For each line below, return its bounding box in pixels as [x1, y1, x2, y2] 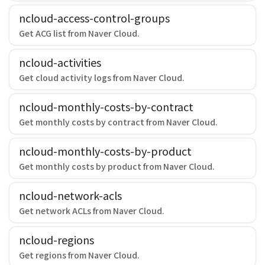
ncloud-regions [19, 232, 94, 247]
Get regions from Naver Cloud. [19, 249, 140, 261]
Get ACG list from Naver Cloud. [19, 27, 140, 39]
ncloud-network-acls [19, 188, 122, 203]
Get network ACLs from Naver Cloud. [19, 205, 164, 216]
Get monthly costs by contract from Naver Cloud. [19, 116, 218, 128]
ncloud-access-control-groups [19, 10, 170, 25]
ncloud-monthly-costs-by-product [19, 143, 192, 159]
